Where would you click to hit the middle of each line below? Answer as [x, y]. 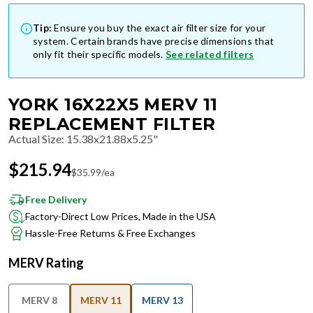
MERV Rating [46, 263]
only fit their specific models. [98, 54]
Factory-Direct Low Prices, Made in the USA [121, 216]
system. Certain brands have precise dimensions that [154, 41]
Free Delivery [56, 199]
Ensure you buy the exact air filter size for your [160, 28]
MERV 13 [162, 300]
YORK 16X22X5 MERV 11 [113, 104]
